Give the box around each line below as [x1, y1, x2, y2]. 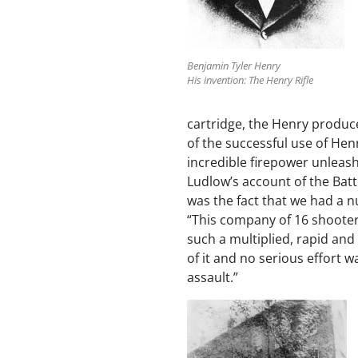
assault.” [187, 268, 238, 286]
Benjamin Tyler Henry [187, 58, 280, 73]
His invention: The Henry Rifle [187, 72, 313, 87]
